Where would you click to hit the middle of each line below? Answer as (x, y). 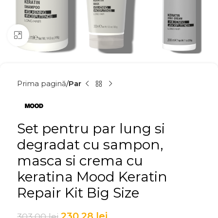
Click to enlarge (56, 35)
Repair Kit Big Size (78, 193)
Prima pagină (42, 83)
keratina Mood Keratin (92, 177)
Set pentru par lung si (91, 128)
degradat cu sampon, (90, 145)
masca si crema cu (80, 161)
